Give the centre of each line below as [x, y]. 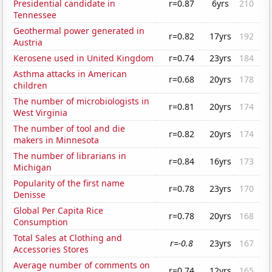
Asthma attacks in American [70, 74]
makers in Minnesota [56, 140]
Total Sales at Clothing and [68, 238]
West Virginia [41, 113]
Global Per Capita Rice [59, 211]
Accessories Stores [51, 250]
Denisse [30, 195]
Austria [28, 42]
